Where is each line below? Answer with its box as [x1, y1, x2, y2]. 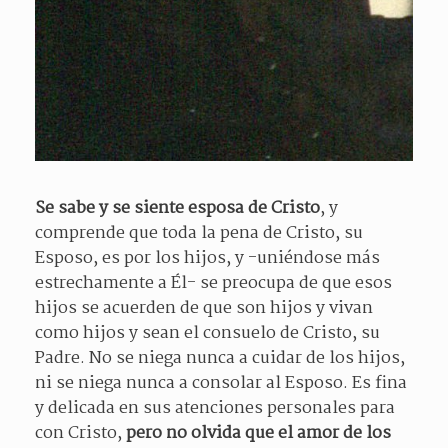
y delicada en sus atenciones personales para [35, 395, 395, 423]
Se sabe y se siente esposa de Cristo [35, 195, 320, 223]
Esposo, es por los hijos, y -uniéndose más [35, 245, 380, 273]
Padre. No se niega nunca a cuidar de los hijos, [35, 345, 405, 373]
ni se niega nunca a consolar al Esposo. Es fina [35, 370, 407, 398]
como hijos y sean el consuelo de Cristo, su [35, 320, 380, 348]
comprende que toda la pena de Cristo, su [35, 220, 363, 248]
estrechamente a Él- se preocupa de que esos [35, 270, 392, 298]
